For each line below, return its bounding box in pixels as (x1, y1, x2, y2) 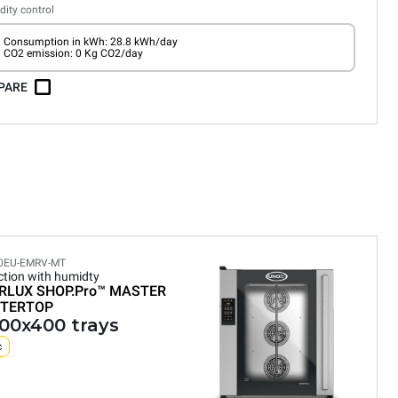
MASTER (109, 283, 166, 299)
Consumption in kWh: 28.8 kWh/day (3, 35, 178, 48)
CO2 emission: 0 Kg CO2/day (3, 46, 143, 60)
